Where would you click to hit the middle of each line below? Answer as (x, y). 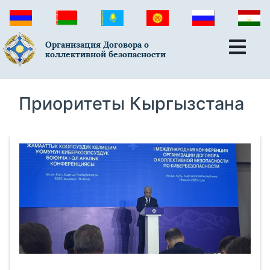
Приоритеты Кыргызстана (131, 103)
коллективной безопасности (106, 55)
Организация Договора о (97, 45)
